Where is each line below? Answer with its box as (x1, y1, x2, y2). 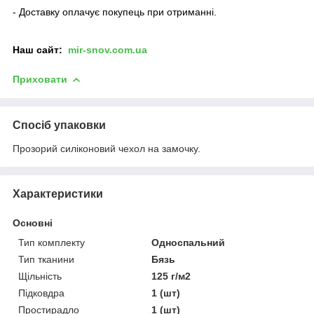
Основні (13, 217, 53, 228)
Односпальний (151, 236, 226, 248)
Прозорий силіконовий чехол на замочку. (13, 142, 200, 154)
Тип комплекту (18, 236, 85, 248)
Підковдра (18, 287, 64, 299)
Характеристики (13, 187, 103, 200)
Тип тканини (18, 253, 74, 265)
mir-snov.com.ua (68, 43, 147, 55)
